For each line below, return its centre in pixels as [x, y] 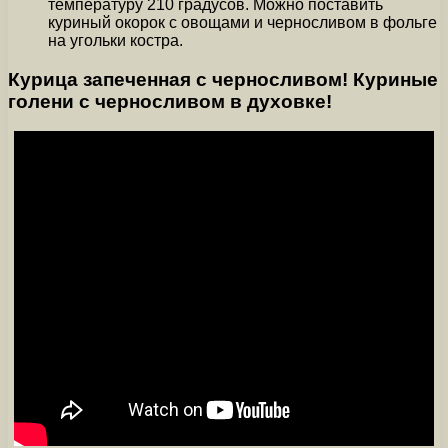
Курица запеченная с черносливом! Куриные [223, 79]
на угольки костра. [115, 40]
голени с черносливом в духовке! [170, 101]
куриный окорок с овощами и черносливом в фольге [242, 22]
